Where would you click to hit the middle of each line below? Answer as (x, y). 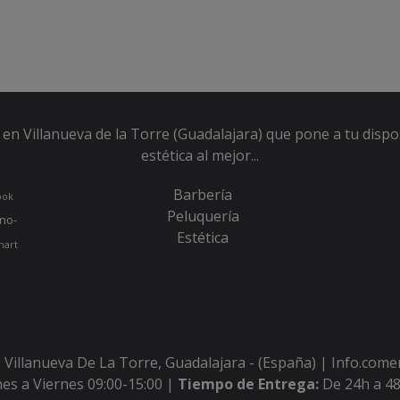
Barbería (203, 195)
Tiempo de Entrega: (250, 384)
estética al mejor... (200, 155)
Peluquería (203, 216)
